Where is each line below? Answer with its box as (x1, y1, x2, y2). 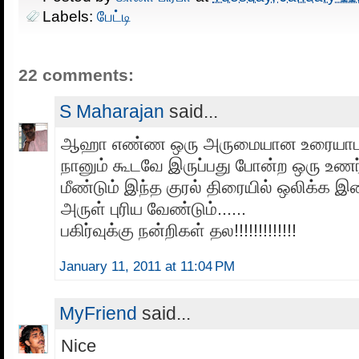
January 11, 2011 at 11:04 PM (59, 258, 235, 274)
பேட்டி (97, 6, 131, 25)
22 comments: (18, 65, 134, 84)
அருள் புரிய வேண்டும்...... (61, 198, 246, 219)
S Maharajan (59, 100, 164, 122)
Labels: (42, 6, 97, 25)
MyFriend (59, 302, 137, 324)
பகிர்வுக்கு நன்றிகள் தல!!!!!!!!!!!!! (61, 220, 296, 240)
